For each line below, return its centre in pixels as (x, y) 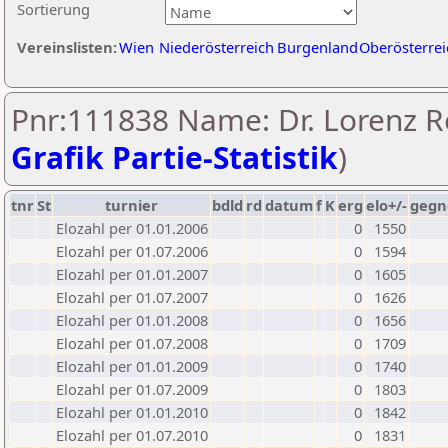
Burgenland (317, 47)
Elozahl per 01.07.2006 (132, 251)
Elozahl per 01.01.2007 (132, 274)
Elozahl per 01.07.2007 (132, 297)
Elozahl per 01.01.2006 (132, 228)
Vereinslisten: (67, 47)
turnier (131, 205)
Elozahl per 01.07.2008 (132, 343)
